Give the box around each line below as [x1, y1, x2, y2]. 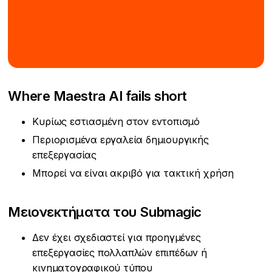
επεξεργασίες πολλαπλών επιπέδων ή [32, 246, 207, 259]
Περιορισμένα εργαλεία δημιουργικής [32, 134, 209, 146]
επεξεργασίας [32, 149, 97, 161]
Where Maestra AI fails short [8, 87, 188, 104]
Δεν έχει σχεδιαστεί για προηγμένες [32, 231, 201, 244]
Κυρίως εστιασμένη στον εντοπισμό [32, 115, 200, 128]
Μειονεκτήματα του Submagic [8, 203, 202, 220]
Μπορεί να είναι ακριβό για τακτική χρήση [32, 167, 234, 180]
